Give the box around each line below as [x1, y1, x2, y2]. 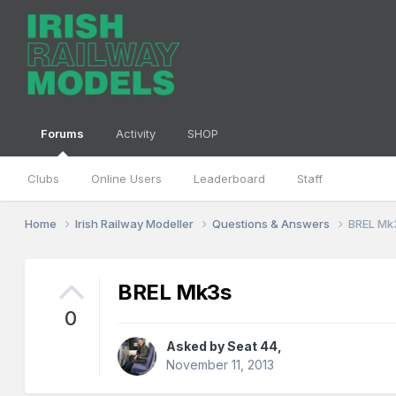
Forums [41, 126, 85, 141]
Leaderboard [194, 171, 266, 186]
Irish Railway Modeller [75, 216, 197, 231]
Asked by [166, 339, 228, 354]
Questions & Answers [212, 216, 333, 231]
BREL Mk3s [118, 279, 232, 306]
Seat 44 [227, 339, 278, 354]
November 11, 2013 [166, 357, 275, 373]
